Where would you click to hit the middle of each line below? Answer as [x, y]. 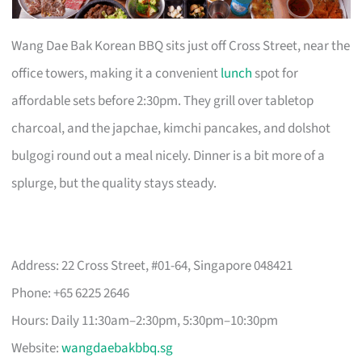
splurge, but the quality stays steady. [114, 183]
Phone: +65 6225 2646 [71, 293]
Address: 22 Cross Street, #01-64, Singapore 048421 [152, 265]
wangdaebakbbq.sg [118, 348]
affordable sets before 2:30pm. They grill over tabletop [163, 101]
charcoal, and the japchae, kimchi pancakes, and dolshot [171, 128]
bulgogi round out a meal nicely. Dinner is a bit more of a [168, 156]
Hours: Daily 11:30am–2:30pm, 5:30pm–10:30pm [145, 320]
